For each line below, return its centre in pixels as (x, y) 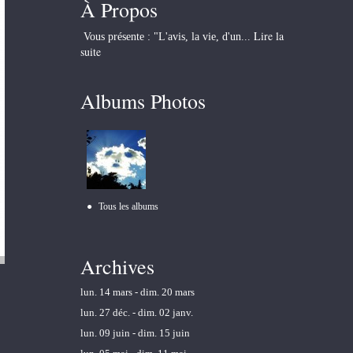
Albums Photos (143, 101)
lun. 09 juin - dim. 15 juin (135, 333)
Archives (117, 266)
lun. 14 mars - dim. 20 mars (137, 292)
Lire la (268, 36)
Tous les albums (128, 206)
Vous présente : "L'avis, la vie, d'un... (165, 37)
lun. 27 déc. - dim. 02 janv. (136, 312)
